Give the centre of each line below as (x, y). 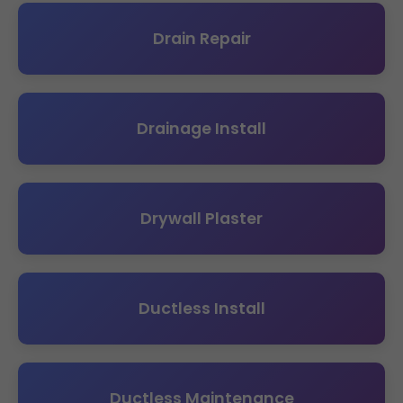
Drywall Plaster (201, 219)
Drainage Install (201, 129)
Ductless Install (201, 309)
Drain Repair (201, 39)
